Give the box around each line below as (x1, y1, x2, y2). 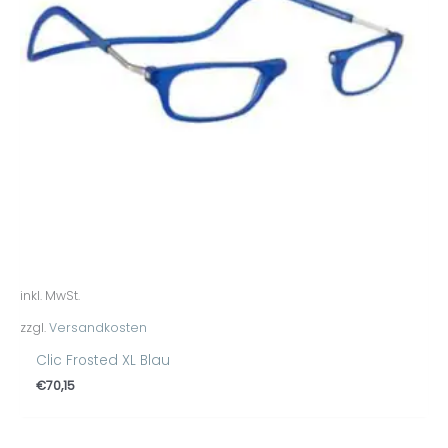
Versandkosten (49, 318, 147, 336)
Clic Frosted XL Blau (36, 350, 171, 370)
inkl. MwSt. (20, 287, 80, 305)
